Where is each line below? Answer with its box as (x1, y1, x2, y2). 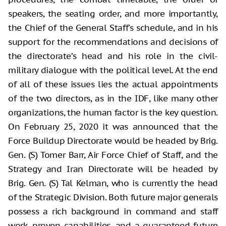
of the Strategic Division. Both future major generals (8, 191, 218, 203)
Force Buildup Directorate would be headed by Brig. (8, 135, 218, 146)
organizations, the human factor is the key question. (8, 106, 218, 118)
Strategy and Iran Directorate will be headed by (8, 163, 218, 175)
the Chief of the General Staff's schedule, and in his (8, 22, 218, 33)
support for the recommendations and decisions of (8, 36, 218, 47)
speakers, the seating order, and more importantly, (8, 8, 218, 19)
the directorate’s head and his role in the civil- (8, 50, 218, 62)
